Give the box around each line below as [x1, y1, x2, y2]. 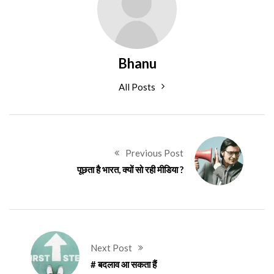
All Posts [119, 81, 155, 92]
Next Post [91, 242, 133, 253]
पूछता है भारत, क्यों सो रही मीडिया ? [76, 163, 183, 175]
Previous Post [125, 147, 183, 158]
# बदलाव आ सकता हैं [91, 258, 157, 270]
